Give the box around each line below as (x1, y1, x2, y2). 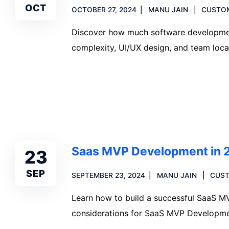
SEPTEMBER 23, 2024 (72, 171, 145, 179)
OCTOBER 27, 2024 (72, 5, 136, 14)
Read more (84, 77, 125, 88)
